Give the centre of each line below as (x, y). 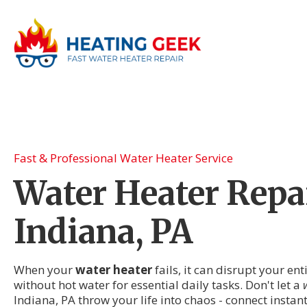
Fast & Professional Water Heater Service (123, 158)
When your (45, 270)
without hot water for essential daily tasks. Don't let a (158, 285)
